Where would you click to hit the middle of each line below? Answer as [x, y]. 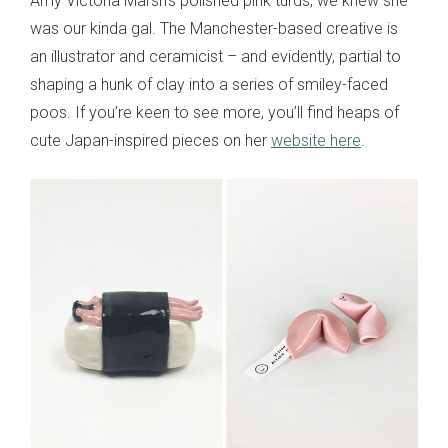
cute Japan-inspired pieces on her [150, 141]
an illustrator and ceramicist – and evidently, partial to [215, 57]
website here [316, 141]
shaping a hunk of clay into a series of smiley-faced [209, 85]
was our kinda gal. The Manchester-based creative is [214, 29]
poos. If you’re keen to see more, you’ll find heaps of [214, 113]
